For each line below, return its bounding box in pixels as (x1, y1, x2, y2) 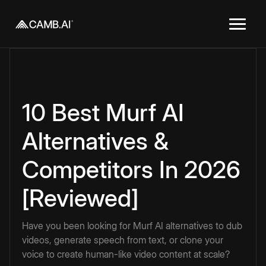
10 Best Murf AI (22, 98, 184, 127)
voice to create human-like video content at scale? (22, 248, 230, 260)
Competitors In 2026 (22, 155, 240, 184)
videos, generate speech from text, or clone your (22, 234, 223, 246)
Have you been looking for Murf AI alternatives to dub (22, 220, 242, 232)
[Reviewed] (22, 183, 138, 213)
